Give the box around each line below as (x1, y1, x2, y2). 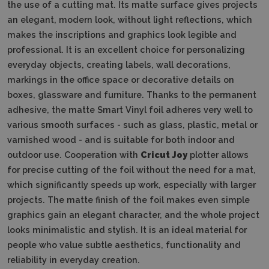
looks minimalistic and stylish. (7, 224, 138, 235)
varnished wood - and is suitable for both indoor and (7, 134, 235, 145)
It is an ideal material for (141, 224, 247, 235)
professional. (7, 44, 64, 55)
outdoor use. (7, 149, 62, 160)
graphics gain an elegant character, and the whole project (7, 209, 259, 220)
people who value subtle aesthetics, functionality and (7, 239, 241, 250)
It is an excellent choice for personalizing (66, 44, 245, 55)
